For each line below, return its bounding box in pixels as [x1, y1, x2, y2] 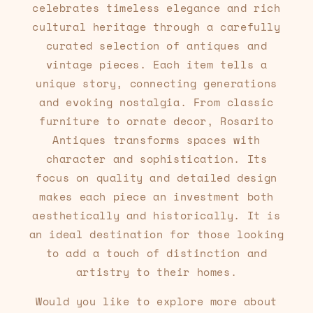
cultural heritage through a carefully [32, 19, 281, 35]
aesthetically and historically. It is [32, 208, 281, 224]
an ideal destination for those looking [29, 226, 284, 242]
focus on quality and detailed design [36, 170, 277, 186]
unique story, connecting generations [36, 75, 277, 92]
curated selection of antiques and [45, 38, 268, 54]
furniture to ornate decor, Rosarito [38, 113, 274, 129]
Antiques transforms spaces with [52, 132, 261, 148]
